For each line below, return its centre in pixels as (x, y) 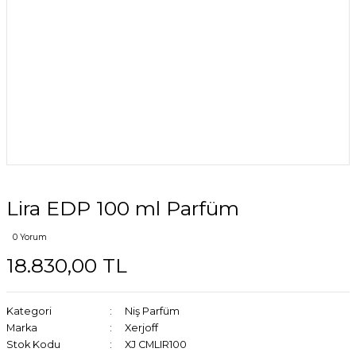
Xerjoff (141, 328)
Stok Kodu (33, 344)
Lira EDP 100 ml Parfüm (123, 208)
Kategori (29, 311)
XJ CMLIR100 (155, 344)
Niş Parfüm (152, 311)
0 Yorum (30, 237)
